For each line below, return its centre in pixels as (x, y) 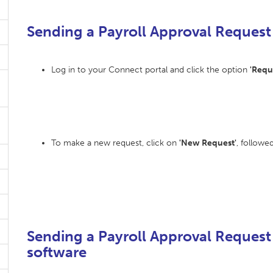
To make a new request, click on (115, 143)
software (57, 252)
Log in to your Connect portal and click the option (151, 70)
